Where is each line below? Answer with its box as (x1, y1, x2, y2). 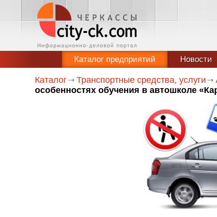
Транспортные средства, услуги (77, 75, 206, 85)
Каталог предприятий (74, 55, 155, 64)
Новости (180, 55, 212, 64)
